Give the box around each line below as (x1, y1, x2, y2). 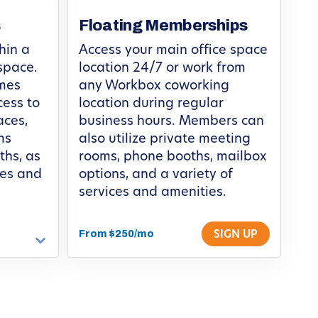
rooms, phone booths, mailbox (79, 150, 267, 164)
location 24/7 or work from (79, 61, 246, 75)
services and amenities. (79, 185, 226, 199)
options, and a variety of (79, 168, 233, 182)
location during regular (79, 97, 224, 111)
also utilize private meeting (79, 132, 251, 146)
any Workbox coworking (79, 79, 229, 93)
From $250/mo (79, 228, 154, 239)
